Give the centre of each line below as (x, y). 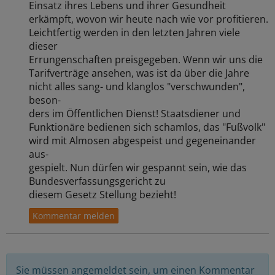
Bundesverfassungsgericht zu (98, 181)
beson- (45, 100)
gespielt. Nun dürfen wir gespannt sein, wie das (138, 167)
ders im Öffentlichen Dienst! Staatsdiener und (135, 113)
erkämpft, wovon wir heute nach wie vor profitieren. (149, 19)
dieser (44, 46)
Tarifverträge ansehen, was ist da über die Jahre (139, 73)
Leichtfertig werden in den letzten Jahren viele (135, 32)
